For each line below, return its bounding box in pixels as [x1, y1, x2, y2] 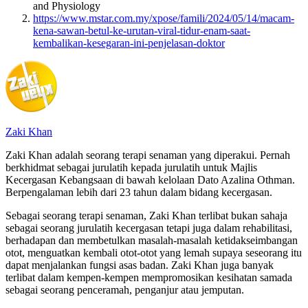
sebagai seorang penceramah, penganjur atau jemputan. [5, 284, 244, 296]
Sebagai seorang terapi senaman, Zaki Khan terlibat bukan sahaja [5, 210, 287, 222]
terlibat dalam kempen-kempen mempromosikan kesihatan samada [5, 272, 292, 284]
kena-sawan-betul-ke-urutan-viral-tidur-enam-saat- [33, 25, 250, 37]
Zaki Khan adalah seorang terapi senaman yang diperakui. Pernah [5, 149, 290, 162]
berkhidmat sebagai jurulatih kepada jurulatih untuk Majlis [5, 162, 257, 174]
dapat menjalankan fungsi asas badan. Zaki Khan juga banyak [5, 259, 274, 272]
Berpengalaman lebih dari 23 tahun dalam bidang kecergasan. [5, 186, 272, 199]
